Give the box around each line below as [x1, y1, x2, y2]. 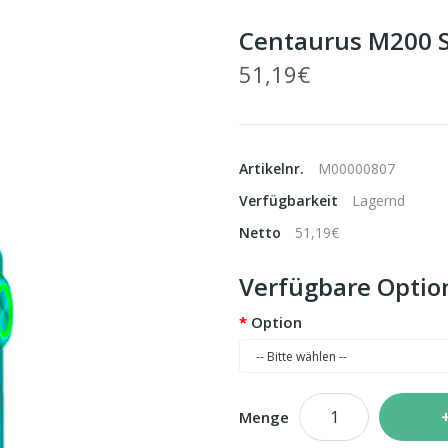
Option [251, 312, 302, 332]
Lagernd [352, 191, 405, 210]
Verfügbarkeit [239, 191, 342, 210]
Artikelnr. [239, 159, 308, 178]
